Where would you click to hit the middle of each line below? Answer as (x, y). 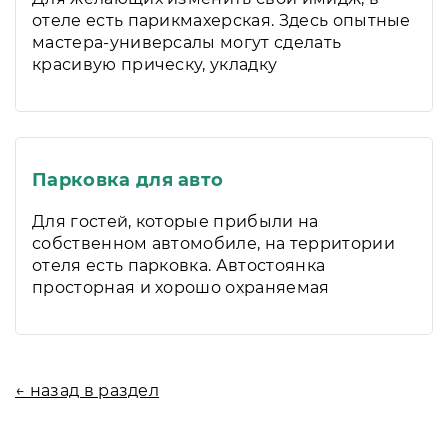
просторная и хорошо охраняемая (181, 287)
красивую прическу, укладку (155, 64)
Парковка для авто (128, 180)
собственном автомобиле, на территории (213, 243)
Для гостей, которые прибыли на (175, 221)
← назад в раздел (87, 390)
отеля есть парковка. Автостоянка (179, 265)
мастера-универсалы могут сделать (187, 42)
